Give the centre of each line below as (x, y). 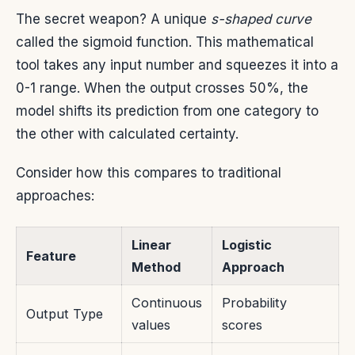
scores (242, 325)
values (151, 325)
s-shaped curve (261, 19)
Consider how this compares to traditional (149, 173)
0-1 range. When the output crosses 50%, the (162, 88)
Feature (51, 256)
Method (156, 267)
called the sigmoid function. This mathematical (165, 42)
